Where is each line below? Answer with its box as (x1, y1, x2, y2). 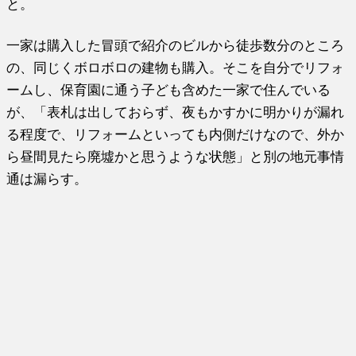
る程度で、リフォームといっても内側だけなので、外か (6, 127, 345, 142)
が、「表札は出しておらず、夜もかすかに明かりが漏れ (6, 105, 345, 120)
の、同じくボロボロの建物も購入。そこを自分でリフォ (6, 60, 345, 75)
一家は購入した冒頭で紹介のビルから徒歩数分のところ (6, 38, 345, 53)
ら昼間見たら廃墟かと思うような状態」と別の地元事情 (6, 149, 345, 164)
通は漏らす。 (6, 172, 88, 187)
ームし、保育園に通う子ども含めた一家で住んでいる (6, 83, 331, 98)
